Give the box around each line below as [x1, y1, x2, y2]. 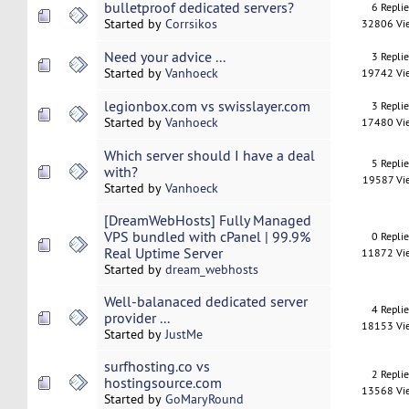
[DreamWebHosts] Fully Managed [103, 211, 311, 230]
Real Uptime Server [103, 244, 223, 263]
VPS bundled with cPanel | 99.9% [103, 227, 310, 246]
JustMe [164, 326, 203, 343]
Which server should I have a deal [103, 146, 315, 165]
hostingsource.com [103, 373, 222, 393]
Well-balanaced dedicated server [103, 292, 308, 311]
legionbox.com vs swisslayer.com [103, 97, 310, 116]
